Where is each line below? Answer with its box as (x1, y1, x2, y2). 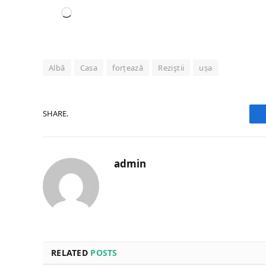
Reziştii (158, 62, 185, 73)
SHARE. (43, 108, 68, 119)
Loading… (71, 6, 116, 20)
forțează (112, 62, 144, 73)
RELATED (51, 246, 91, 258)
